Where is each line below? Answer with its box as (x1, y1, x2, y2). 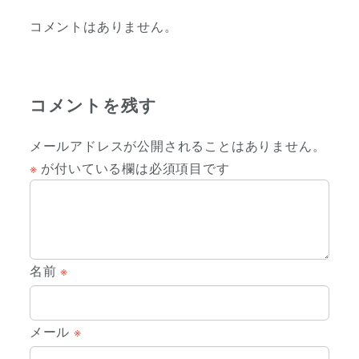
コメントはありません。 (29, 17, 178, 36)
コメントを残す (29, 92, 157, 116)
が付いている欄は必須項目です (37, 158, 230, 177)
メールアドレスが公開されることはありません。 (29, 135, 326, 155)
